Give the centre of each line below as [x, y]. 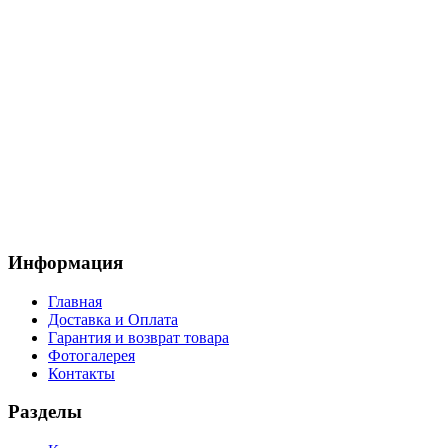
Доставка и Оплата [113, 319]
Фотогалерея [91, 355]
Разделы [45, 412]
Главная [75, 301]
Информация [65, 263]
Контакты [81, 373]
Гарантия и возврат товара [138, 337]
